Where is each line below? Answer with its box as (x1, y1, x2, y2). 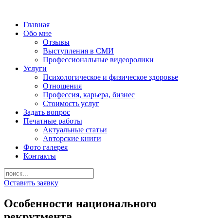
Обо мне (23, 29, 52, 37)
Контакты (23, 152, 56, 160)
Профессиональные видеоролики (43, 55, 154, 64)
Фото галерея (23, 143, 68, 151)
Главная (23, 20, 50, 29)
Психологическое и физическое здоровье (43, 73, 178, 81)
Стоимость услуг (43, 99, 99, 108)
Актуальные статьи (43, 126, 107, 134)
